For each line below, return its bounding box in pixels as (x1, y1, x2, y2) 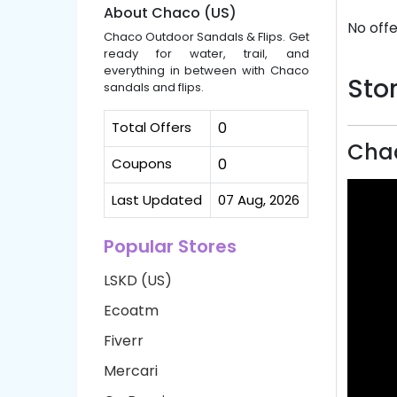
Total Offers (112, 117, 191, 136)
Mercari (104, 360, 158, 381)
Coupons (112, 153, 172, 173)
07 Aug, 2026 (218, 190, 300, 209)
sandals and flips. (104, 78, 204, 96)
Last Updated (112, 190, 202, 209)
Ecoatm (104, 300, 159, 321)
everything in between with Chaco (104, 61, 309, 79)
